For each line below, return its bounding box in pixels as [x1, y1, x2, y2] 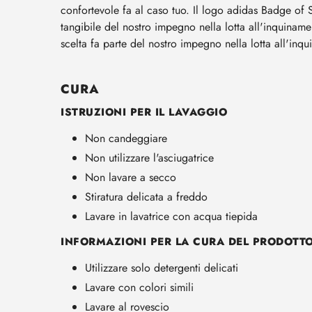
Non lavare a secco [85, 169, 176, 185]
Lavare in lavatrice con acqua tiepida [85, 208, 258, 224]
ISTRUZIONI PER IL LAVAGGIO [61, 104, 227, 120]
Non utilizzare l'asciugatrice [85, 149, 214, 166]
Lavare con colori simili [85, 279, 194, 295]
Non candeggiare [85, 130, 167, 146]
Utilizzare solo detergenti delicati [85, 259, 238, 276]
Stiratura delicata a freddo [85, 188, 208, 205]
